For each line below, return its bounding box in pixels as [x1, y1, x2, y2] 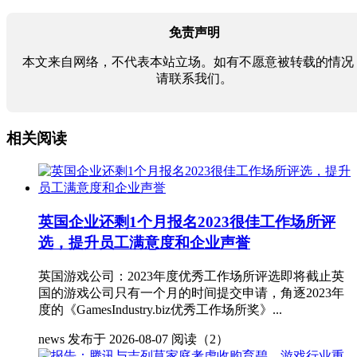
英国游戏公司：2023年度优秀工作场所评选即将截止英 [38, 269, 344, 283]
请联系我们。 [156, 71, 233, 85]
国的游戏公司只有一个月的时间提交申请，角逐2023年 [38, 285, 344, 300]
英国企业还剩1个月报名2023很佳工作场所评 [38, 214, 335, 231]
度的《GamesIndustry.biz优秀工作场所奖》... [38, 302, 282, 316]
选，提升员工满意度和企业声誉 [38, 234, 250, 252]
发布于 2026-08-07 [68, 331, 168, 346]
